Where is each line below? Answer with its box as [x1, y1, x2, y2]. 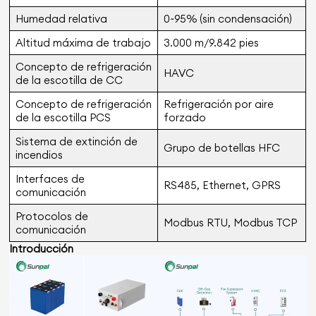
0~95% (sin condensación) [163, 12, 292, 26]
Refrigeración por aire [163, 97, 274, 111]
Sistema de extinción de [15, 135, 138, 149]
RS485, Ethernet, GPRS [163, 178, 281, 193]
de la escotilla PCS [15, 111, 111, 125]
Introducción [9, 242, 74, 256]
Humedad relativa [15, 12, 107, 26]
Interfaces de [15, 172, 85, 186]
